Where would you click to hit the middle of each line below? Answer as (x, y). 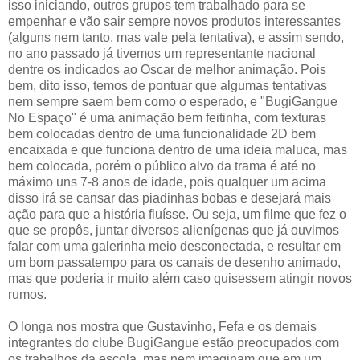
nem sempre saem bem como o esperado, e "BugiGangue (173, 101)
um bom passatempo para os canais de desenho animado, (174, 262)
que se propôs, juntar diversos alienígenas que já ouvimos (174, 230)
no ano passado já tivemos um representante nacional (162, 53)
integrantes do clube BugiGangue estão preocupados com (174, 342)
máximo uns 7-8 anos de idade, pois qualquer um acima (167, 182)
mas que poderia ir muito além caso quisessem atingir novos (180, 278)
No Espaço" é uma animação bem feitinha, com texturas (167, 117)
